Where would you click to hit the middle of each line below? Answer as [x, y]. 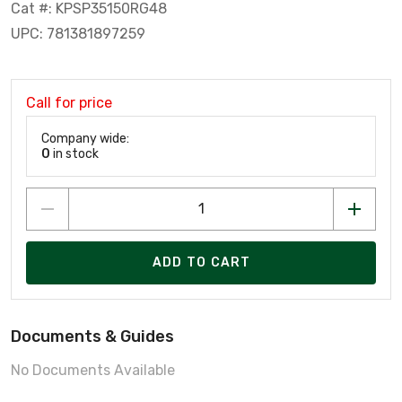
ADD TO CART [201, 263]
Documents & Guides [92, 336]
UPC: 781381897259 [78, 33]
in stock [74, 153]
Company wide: [85, 138]
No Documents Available [93, 370]
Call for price [69, 102]
